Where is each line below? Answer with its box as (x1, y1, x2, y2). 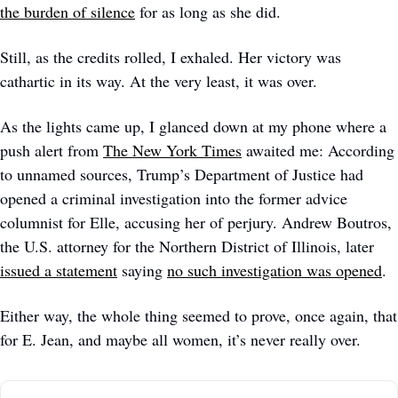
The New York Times (103, 139, 242, 161)
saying (117, 259, 167, 281)
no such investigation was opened (167, 259, 382, 281)
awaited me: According (242, 139, 394, 161)
